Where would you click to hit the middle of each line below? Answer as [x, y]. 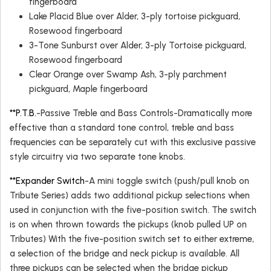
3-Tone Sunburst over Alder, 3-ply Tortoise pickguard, [138, 45]
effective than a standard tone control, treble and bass [122, 127]
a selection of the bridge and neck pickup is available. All [125, 253]
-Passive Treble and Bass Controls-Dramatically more [144, 113]
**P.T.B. [23, 113]
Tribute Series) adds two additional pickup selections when [130, 195]
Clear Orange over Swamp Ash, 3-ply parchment [128, 74]
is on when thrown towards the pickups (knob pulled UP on [128, 224]
